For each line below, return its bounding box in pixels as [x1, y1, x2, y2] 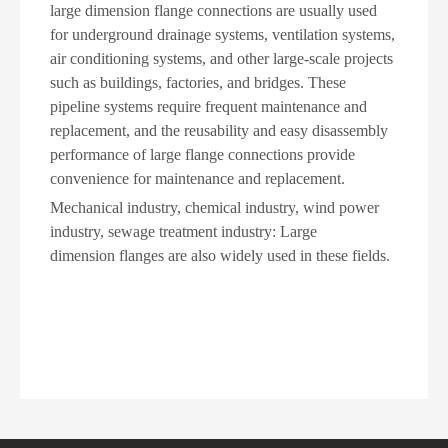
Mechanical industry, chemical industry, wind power [50, 198, 379, 216]
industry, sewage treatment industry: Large [50, 222, 317, 240]
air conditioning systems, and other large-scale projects [50, 49, 393, 67]
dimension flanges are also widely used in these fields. [50, 246, 390, 264]
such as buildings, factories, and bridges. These [50, 73, 346, 91]
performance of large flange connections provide [50, 145, 355, 163]
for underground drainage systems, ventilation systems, [50, 25, 395, 43]
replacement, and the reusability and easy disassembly [50, 121, 388, 139]
